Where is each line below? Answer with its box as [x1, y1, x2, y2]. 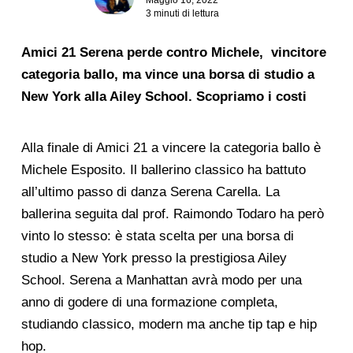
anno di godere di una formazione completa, [20, 295, 278, 310]
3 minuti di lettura [146, 7, 220, 19]
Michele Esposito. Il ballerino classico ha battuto [20, 162, 306, 178]
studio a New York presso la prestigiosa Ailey [20, 251, 287, 266]
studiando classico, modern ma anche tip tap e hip [20, 317, 317, 333]
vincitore [270, 44, 326, 60]
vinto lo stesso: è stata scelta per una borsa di [20, 229, 294, 244]
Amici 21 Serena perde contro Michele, [20, 44, 263, 60]
